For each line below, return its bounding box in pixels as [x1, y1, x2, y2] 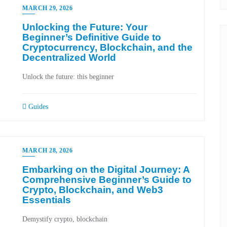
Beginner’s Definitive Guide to [22, 32, 161, 43]
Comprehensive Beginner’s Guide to [22, 174, 192, 185]
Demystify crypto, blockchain [22, 215, 107, 223]
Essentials [22, 195, 71, 205]
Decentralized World [22, 52, 116, 63]
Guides [26, 103, 48, 110]
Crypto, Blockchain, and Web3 [22, 184, 163, 195]
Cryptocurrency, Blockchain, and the [22, 42, 193, 53]
